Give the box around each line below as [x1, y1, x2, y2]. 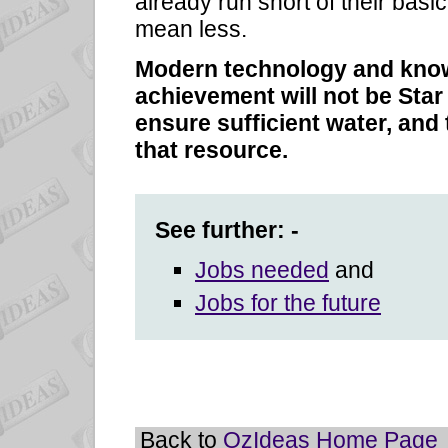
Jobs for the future [195, 290, 381, 317]
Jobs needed [195, 256, 329, 283]
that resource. [135, 136, 288, 163]
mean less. [135, 15, 247, 42]
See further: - [155, 216, 299, 243]
